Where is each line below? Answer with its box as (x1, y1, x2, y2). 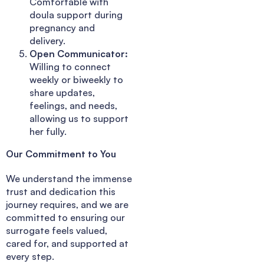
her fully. (29, 125, 67, 137)
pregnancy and (29, 21, 95, 34)
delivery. (29, 34, 65, 47)
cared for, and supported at (6, 237, 128, 249)
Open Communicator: (29, 47, 128, 60)
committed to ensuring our (6, 211, 125, 223)
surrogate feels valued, (6, 224, 107, 236)
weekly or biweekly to (29, 73, 123, 85)
